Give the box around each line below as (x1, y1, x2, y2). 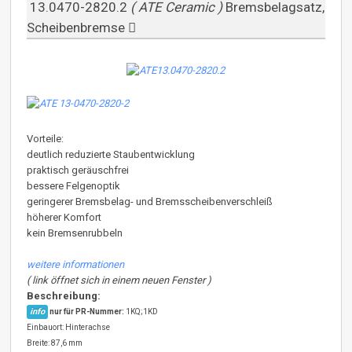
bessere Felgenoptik (27, 180, 121, 192)
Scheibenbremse (27, 19, 129, 35)
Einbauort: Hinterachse (27, 323, 111, 332)
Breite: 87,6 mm (27, 339, 83, 348)
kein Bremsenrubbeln (27, 227, 123, 240)
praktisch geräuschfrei (27, 164, 130, 177)
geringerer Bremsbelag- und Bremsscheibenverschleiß (27, 196, 273, 208)
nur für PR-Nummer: (49, 307, 125, 317)
